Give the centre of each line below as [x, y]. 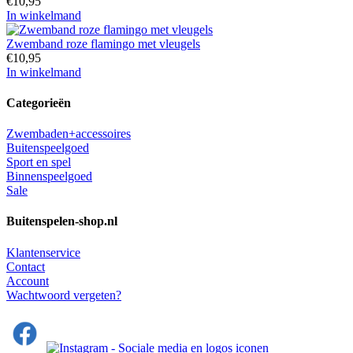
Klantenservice [43, 252]
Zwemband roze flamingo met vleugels [103, 43]
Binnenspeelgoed [49, 176]
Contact [26, 266]
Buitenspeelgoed [48, 148]
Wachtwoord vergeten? [64, 295]
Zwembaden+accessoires [69, 134]
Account [28, 281]
